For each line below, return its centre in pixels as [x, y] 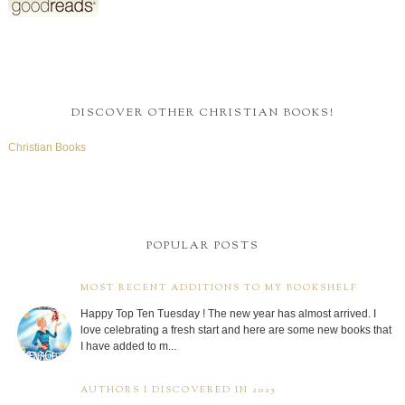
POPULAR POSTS [202, 246]
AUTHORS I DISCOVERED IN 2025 [178, 391]
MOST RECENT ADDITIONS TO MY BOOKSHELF [218, 288]
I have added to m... [128, 347]
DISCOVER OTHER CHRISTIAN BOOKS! [202, 113]
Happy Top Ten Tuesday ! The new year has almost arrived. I [228, 314]
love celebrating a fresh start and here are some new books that [235, 330]
